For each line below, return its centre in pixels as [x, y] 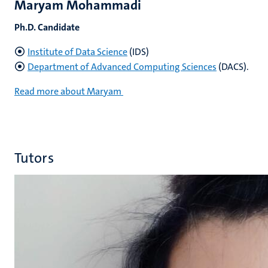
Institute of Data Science [77, 52]
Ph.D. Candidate [47, 27]
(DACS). [233, 67]
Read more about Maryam [68, 91]
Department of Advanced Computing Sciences [122, 67]
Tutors [34, 158]
